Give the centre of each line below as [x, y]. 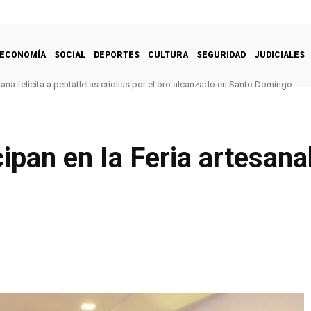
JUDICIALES [279, 54]
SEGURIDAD [221, 54]
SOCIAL [70, 54]
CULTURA [168, 54]
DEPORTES [117, 54]
